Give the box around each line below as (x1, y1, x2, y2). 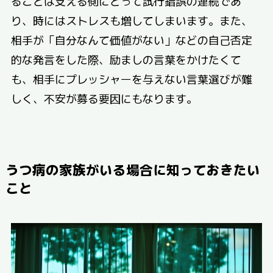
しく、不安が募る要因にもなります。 (10, 90, 197, 106)
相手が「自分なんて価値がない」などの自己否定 (10, 31, 252, 48)
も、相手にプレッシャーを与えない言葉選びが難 (10, 70, 252, 87)
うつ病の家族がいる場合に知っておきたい (5, 159, 260, 179)
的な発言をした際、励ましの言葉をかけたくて (10, 51, 241, 67)
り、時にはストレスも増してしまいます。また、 (10, 12, 252, 28)
